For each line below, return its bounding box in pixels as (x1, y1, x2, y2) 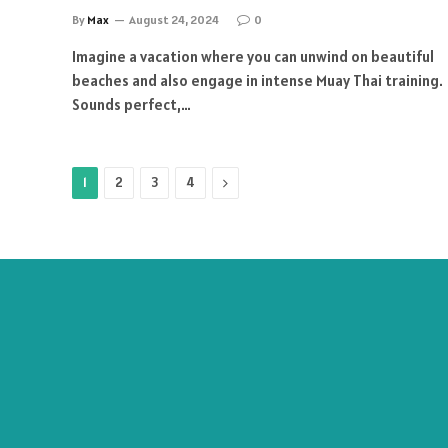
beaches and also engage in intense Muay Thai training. (72, 70, 443, 90)
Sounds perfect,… (72, 94, 191, 114)
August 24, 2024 (129, 11, 219, 27)
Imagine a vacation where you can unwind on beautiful (72, 46, 434, 66)
